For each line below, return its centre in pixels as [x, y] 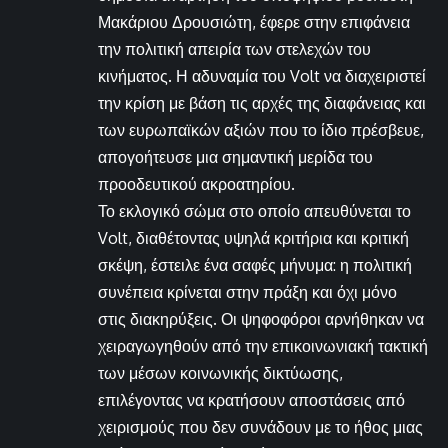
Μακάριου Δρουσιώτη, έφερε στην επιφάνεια [254, 22]
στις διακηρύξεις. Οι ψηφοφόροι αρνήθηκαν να [261, 319]
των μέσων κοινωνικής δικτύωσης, [220, 373]
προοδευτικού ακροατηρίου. [196, 184]
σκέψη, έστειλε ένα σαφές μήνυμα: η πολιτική [255, 265]
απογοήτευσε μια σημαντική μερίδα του [235, 157]
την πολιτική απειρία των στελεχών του [234, 49]
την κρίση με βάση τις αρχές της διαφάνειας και [262, 103]
